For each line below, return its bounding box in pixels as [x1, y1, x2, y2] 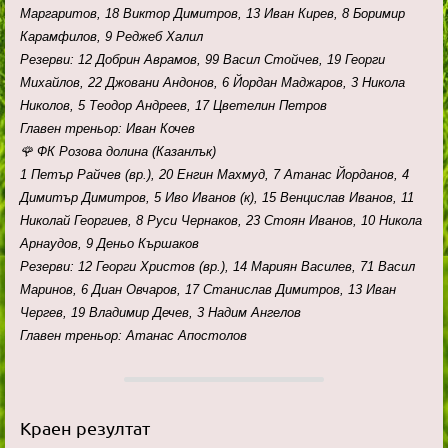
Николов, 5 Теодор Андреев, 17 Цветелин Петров [20, 98, 327, 114]
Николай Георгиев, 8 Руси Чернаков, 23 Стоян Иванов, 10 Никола [20, 213, 422, 229]
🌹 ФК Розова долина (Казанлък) [20, 144, 216, 160]
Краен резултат [20, 417, 150, 439]
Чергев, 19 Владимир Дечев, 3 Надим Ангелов [20, 305, 301, 321]
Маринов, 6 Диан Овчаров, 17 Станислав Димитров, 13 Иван [20, 282, 396, 298]
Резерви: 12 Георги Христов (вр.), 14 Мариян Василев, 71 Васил [20, 259, 415, 275]
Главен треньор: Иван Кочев [20, 121, 195, 137]
